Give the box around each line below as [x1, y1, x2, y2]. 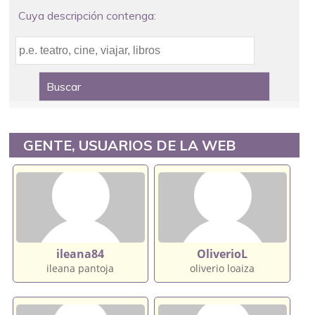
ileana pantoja [46, 261, 115, 275]
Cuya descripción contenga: [18, 8, 156, 22]
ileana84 [56, 245, 105, 262]
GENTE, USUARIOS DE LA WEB [23, 136, 236, 154]
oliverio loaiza [190, 261, 255, 275]
